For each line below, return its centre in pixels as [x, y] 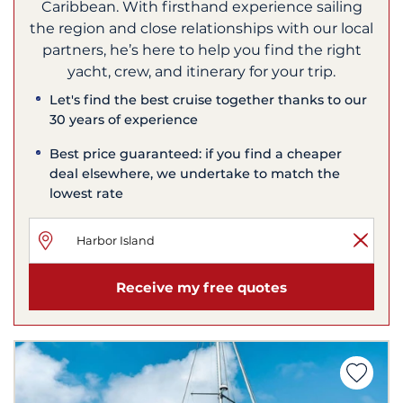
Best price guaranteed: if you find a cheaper [196, 154]
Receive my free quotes [201, 287]
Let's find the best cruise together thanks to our [209, 100]
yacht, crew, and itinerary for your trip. [201, 72]
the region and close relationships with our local [201, 29]
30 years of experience [124, 120]
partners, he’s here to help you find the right [201, 50]
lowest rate [87, 194]
